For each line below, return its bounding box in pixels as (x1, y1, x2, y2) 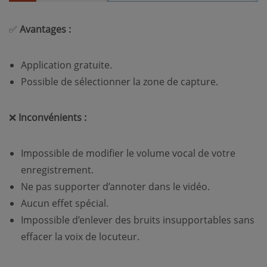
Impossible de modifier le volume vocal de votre (21, 146, 235, 160)
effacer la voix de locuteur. (21, 229, 139, 243)
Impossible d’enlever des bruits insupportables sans (21, 213, 254, 226)
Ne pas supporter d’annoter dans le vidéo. (21, 179, 210, 193)
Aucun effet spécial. (21, 196, 108, 210)
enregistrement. (21, 163, 94, 176)
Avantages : (20, 22, 71, 36)
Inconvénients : (18, 110, 86, 124)
